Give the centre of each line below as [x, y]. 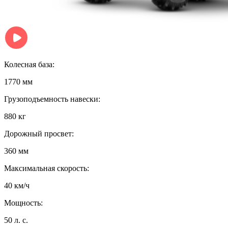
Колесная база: [29, 64]
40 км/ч [17, 185]
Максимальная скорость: [47, 168]
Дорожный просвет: [39, 133]
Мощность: [23, 203]
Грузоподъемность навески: [52, 99]
